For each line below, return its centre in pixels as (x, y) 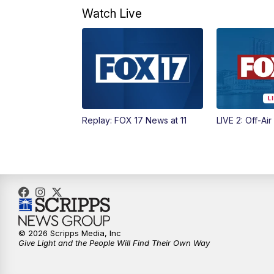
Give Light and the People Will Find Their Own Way (114, 243)
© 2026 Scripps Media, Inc (70, 233)
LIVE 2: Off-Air (244, 120)
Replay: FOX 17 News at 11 (135, 120)
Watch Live (112, 13)
